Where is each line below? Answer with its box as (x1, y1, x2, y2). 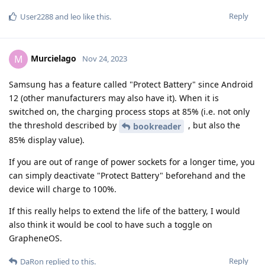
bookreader (133, 121, 181, 132)
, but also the (186, 119, 240, 131)
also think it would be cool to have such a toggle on (9, 219, 212, 231)
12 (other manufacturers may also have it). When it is (9, 92, 219, 104)
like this (81, 11, 109, 22)
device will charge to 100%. (9, 183, 117, 195)
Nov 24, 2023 (82, 53, 127, 64)
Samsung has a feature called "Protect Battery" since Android (9, 79, 253, 91)
